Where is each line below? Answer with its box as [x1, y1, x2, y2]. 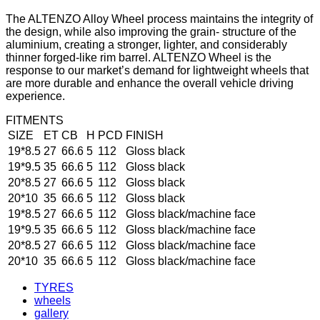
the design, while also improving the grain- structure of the [6, 26, 296, 38]
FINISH [126, 129, 164, 141]
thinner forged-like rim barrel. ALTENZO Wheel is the [6, 51, 271, 64]
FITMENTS [6, 114, 64, 126]
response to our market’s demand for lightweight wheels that [6, 64, 309, 76]
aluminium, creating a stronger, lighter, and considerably [6, 39, 287, 51]
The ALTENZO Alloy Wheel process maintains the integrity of [6, 13, 313, 25]
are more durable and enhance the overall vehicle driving [6, 77, 294, 89]
